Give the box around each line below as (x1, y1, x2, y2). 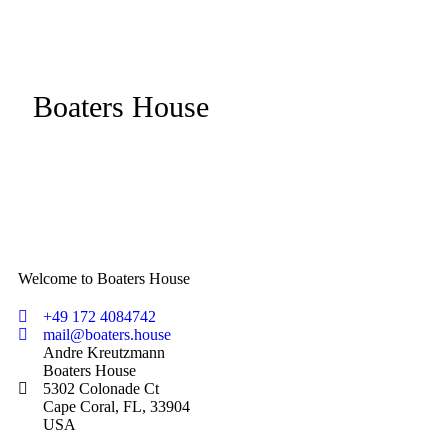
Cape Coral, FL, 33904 (43, 398, 190, 416)
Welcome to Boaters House (18, 270, 190, 288)
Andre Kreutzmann (43, 344, 165, 362)
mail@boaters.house (43, 326, 171, 344)
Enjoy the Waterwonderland (33, 149, 301, 175)
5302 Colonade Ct (43, 380, 159, 398)
